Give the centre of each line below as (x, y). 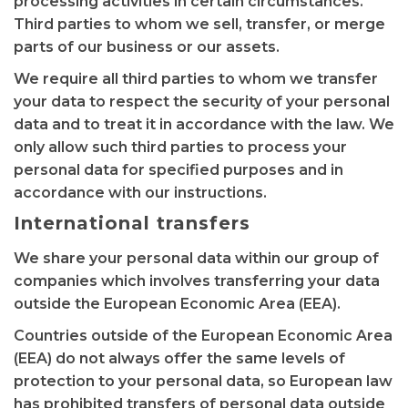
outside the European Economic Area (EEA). (177, 304)
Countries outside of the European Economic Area (203, 336)
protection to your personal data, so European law (203, 381)
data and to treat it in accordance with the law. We (204, 124)
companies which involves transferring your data (197, 281)
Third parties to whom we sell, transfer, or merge (199, 24)
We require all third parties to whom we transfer (196, 79)
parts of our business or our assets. (147, 47)
